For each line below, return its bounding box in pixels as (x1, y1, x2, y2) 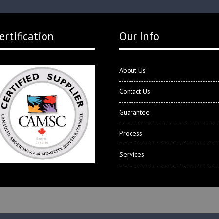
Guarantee (119, 108, 150, 117)
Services (119, 150, 144, 159)
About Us (119, 66, 146, 75)
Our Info (119, 29, 159, 44)
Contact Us (119, 87, 150, 96)
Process (119, 129, 142, 138)
